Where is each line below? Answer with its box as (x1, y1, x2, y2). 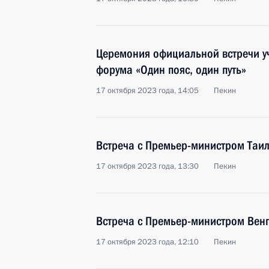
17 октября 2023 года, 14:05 (96, 85, 199, 96)
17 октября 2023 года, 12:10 (96, 237, 199, 247)
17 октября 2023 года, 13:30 (96, 161, 199, 172)
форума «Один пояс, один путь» (96, 62, 246, 77)
